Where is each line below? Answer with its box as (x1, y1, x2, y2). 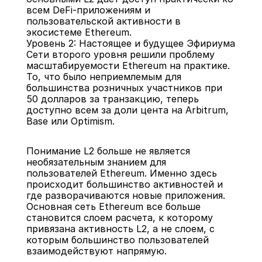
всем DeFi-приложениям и (26, 4, 150, 16)
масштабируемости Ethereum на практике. (26, 60, 230, 71)
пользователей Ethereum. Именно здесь (26, 167, 217, 179)
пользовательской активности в (26, 15, 181, 27)
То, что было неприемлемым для (26, 71, 181, 82)
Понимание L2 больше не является (26, 145, 190, 157)
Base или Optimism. (26, 115, 115, 127)
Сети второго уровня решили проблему (26, 49, 215, 60)
